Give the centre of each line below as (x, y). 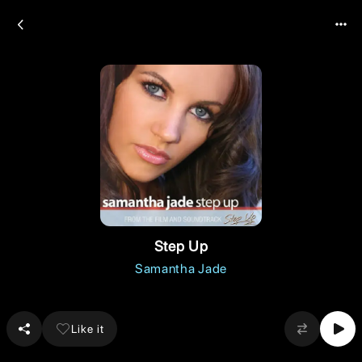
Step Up (181, 246)
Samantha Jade (181, 269)
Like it (88, 328)
